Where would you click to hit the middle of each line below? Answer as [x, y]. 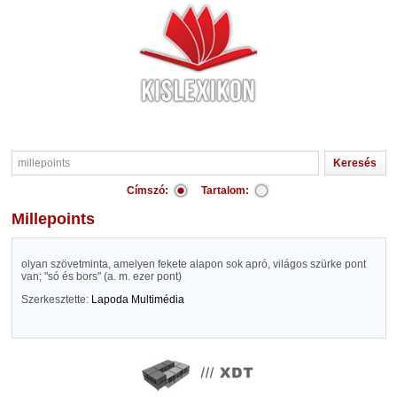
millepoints [59, 219]
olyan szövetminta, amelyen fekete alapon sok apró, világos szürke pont [193, 264]
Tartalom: [225, 191]
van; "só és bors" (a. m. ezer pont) [101, 276]
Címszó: [148, 191]
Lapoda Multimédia [137, 300]
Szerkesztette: [56, 300]
